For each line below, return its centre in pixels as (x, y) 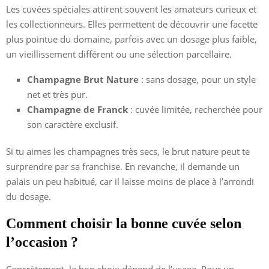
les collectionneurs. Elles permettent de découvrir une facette (132, 24)
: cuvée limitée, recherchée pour (195, 109)
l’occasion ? (42, 242)
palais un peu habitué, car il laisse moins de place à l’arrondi (130, 181)
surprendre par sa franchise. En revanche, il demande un (123, 166)
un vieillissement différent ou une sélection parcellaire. (119, 54)
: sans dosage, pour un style (197, 79)
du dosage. (29, 196)
